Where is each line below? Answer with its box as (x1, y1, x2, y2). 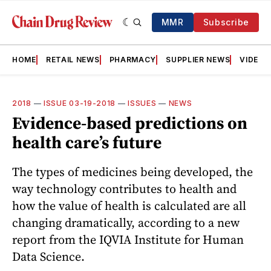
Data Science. (12, 247, 85, 265)
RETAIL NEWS (45, 55, 100, 64)
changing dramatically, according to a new (12, 214, 240, 231)
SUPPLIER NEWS (166, 55, 230, 64)
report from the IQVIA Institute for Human (12, 230, 244, 248)
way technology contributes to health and (12, 180, 237, 197)
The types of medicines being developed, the (12, 163, 253, 180)
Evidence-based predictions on (12, 111, 247, 134)
